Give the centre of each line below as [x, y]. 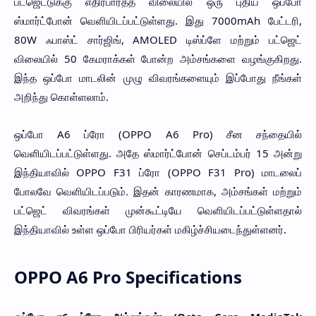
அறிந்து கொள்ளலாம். [61, 97]
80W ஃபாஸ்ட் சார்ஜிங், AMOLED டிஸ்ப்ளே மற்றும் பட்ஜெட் [158, 40]
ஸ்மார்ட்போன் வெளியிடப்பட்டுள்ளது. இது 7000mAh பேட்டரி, [158, 21]
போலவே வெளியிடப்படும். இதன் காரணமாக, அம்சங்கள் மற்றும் [158, 191]
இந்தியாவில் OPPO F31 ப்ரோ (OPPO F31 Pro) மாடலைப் [158, 172]
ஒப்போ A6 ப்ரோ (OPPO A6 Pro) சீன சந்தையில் [158, 134]
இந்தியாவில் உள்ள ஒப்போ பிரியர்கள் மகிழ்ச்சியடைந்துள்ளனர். [150, 229]
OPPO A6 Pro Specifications [128, 276]
